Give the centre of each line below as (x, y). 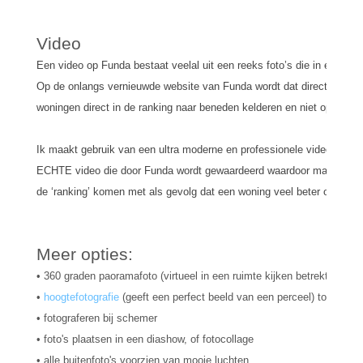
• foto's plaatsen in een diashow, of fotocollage (145, 339)
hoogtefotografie (81, 297)
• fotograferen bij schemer (97, 318)
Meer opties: (85, 254)
